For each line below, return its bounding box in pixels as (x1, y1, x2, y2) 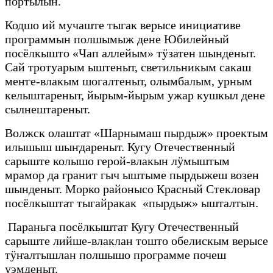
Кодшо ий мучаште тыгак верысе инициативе (5, 18, 241, 32)
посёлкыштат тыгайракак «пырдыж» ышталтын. (5, 196, 261, 210)
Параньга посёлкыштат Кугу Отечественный (5, 220, 239, 234)
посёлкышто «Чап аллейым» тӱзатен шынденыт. (5, 46, 256, 60)
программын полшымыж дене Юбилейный (5, 32, 229, 46)
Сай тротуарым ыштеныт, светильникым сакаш (5, 60, 251, 74)
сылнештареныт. (5, 102, 90, 116)
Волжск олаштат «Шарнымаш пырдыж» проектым (5, 126, 268, 140)
